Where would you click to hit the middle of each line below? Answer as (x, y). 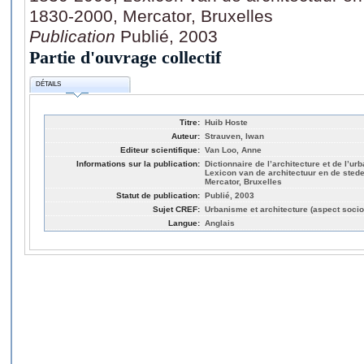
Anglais (220, 223)
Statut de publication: (158, 195)
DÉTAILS (49, 84)
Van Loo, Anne (233, 149)
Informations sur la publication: (138, 163)
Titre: (190, 122)
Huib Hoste (226, 122)
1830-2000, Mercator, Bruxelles (151, 15)
